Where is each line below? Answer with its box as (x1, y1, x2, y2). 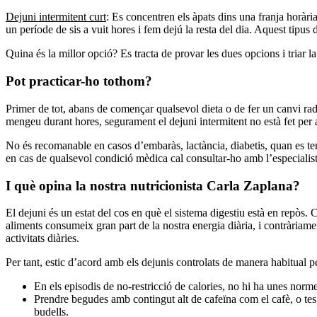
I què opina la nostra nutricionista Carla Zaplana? (6, 178, 300, 193)
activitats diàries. (6, 232, 79, 245)
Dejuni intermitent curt (6, 11, 106, 23)
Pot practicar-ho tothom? (6, 74, 152, 89)
